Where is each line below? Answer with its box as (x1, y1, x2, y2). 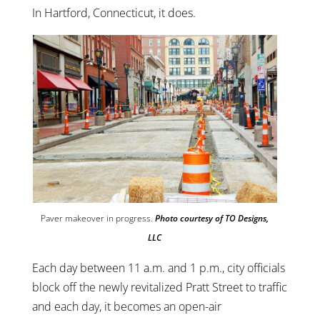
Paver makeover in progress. (41, 212, 156, 225)
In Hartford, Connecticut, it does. (31, 5, 196, 21)
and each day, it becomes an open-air (31, 299, 221, 315)
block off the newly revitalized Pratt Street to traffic (31, 279, 287, 296)
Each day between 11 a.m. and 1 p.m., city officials (31, 260, 285, 276)
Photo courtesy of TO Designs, (155, 212, 269, 225)
